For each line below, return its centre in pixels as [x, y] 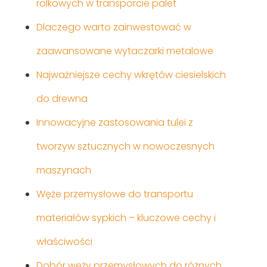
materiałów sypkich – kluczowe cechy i [126, 218]
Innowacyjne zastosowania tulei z [114, 123]
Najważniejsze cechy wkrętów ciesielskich [131, 75]
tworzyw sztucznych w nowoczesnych [125, 147]
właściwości [64, 242]
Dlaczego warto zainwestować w [114, 27]
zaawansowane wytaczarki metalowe [125, 51]
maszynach [63, 170]
